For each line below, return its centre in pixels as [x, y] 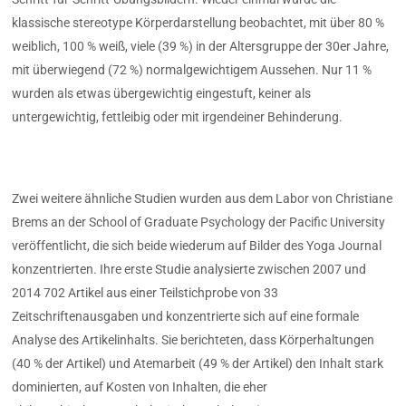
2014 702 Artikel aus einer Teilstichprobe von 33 [145, 292]
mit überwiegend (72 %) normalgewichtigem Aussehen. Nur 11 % [192, 69]
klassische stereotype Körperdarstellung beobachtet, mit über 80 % [198, 22]
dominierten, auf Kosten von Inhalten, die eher [140, 387]
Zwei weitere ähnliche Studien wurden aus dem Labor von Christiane [203, 198]
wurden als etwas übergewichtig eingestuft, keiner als [162, 93]
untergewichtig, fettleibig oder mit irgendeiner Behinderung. [178, 116]
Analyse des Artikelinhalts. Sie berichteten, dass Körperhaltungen [193, 339]
